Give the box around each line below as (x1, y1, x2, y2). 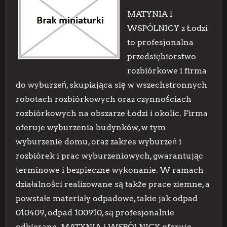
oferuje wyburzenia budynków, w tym (16, 123, 166, 132)
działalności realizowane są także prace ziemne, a (16, 179, 210, 189)
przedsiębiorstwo (127, 52, 196, 61)
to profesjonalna (127, 37, 194, 47)
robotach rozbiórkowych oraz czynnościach (16, 94, 192, 104)
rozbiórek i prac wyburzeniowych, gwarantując (16, 151, 203, 161)
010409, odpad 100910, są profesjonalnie (16, 208, 174, 217)
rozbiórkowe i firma (127, 66, 207, 75)
